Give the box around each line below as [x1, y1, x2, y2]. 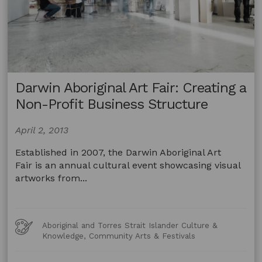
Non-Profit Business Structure [15, 96, 208, 113]
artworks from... [15, 173, 88, 184]
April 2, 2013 [15, 125, 69, 136]
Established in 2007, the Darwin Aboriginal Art [15, 147, 222, 158]
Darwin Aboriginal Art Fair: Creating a [15, 80, 246, 96]
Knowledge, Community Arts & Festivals [42, 232, 196, 241]
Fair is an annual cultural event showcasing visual [15, 160, 241, 171]
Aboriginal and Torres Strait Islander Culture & [42, 221, 218, 230]
